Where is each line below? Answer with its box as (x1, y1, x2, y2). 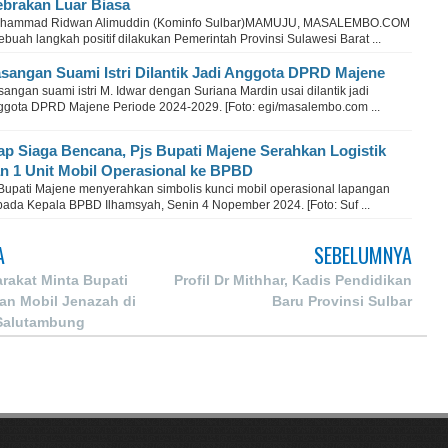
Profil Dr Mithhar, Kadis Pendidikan (174, 272, 412, 288)
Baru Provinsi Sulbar (272, 293, 412, 309)
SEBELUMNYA (314, 240, 412, 270)
